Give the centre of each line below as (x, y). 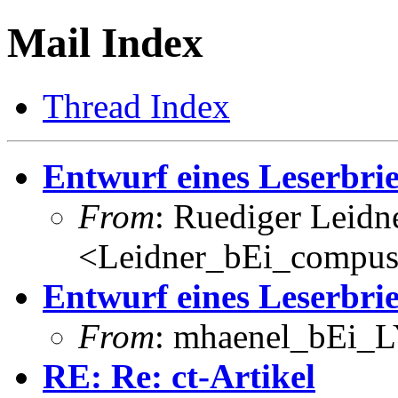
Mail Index (105, 43)
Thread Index (136, 106)
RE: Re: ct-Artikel (179, 376)
